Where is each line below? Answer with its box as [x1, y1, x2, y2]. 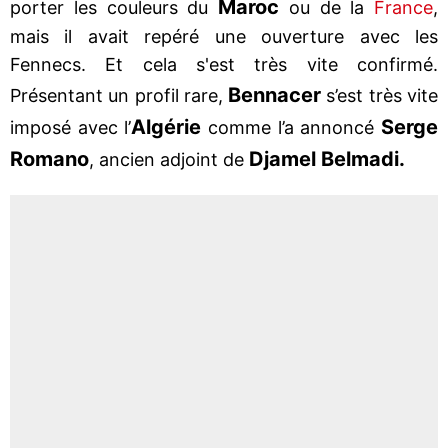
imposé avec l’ [10, 116, 132, 138]
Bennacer [228, 82, 322, 107]
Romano [10, 146, 89, 171]
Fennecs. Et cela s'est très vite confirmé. [10, 53, 438, 75]
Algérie [131, 114, 202, 139]
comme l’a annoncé [201, 116, 375, 138]
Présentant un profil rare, [10, 84, 229, 106]
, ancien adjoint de [89, 148, 244, 170]
